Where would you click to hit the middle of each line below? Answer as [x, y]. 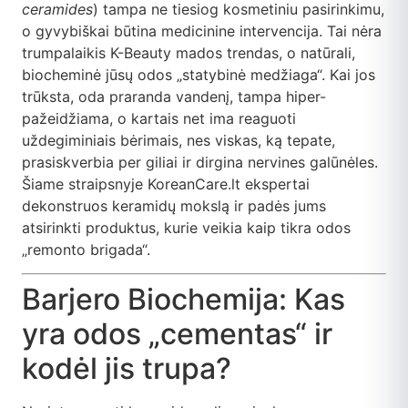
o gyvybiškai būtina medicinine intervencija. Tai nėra [202, 31]
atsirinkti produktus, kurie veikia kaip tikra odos [186, 227]
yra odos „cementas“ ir [177, 334]
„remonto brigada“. [86, 249]
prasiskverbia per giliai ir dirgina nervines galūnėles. [200, 162]
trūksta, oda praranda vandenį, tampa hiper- [174, 96]
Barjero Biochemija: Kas [184, 300]
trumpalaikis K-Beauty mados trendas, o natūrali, [189, 52]
